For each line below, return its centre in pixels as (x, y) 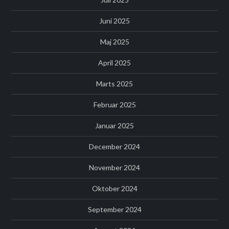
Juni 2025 (114, 21)
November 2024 (114, 168)
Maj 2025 (114, 42)
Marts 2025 (114, 84)
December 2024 (114, 147)
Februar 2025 (114, 105)
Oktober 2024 (114, 189)
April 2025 (114, 63)
